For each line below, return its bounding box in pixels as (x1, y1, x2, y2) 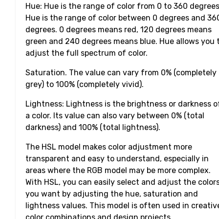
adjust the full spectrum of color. (25, 48, 148, 58)
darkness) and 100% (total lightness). (25, 123, 160, 132)
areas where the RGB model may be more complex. (25, 166, 211, 175)
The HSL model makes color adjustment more (25, 142, 192, 152)
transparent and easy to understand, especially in (25, 154, 209, 164)
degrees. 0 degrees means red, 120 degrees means (25, 25, 212, 35)
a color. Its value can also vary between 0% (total (25, 111, 204, 121)
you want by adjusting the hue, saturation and (25, 189, 198, 199)
